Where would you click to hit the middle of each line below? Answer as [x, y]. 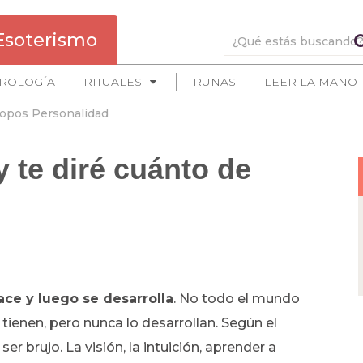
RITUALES [113, 82]
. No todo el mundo [237, 299]
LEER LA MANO [311, 82]
